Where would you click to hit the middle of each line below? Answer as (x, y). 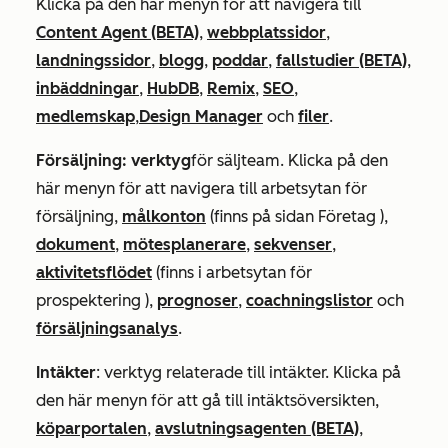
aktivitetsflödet (94, 272)
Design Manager (201, 116)
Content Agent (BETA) (117, 32)
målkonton (164, 216)
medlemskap (85, 116)
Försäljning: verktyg (113, 160)
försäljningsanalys (107, 328)
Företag (347, 216)
